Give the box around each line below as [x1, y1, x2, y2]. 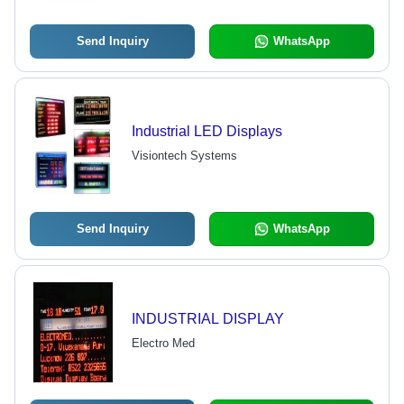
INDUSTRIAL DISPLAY [131, 311, 284, 327]
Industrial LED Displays [131, 124, 282, 140]
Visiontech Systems [131, 149, 237, 163]
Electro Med [131, 336, 195, 351]
